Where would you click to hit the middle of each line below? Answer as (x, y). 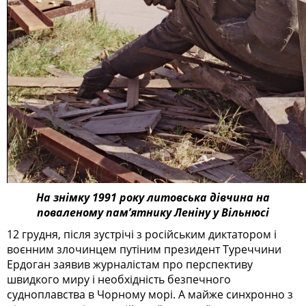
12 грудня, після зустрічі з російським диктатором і (142, 235)
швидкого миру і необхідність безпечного (119, 280)
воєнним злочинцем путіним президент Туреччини (144, 250)
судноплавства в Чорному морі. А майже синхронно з (150, 295)
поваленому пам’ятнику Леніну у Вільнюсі (153, 213)
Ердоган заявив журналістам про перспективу (130, 265)
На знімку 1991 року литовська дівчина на (153, 198)
